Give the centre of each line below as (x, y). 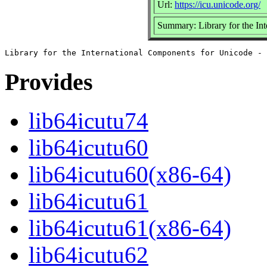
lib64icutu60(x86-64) (130, 175)
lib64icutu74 (89, 121)
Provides (49, 82)
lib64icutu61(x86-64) (130, 228)
